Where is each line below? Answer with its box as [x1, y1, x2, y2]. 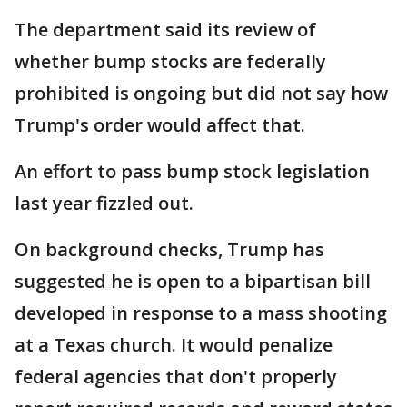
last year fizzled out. [15, 191, 194, 215]
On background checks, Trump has [15, 237, 324, 262]
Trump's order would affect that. [15, 113, 305, 137]
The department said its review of [15, 17, 316, 42]
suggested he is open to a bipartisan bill [15, 269, 371, 293]
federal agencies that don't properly [15, 364, 337, 389]
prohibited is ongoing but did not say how [15, 81, 388, 105]
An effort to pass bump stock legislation [15, 159, 370, 184]
